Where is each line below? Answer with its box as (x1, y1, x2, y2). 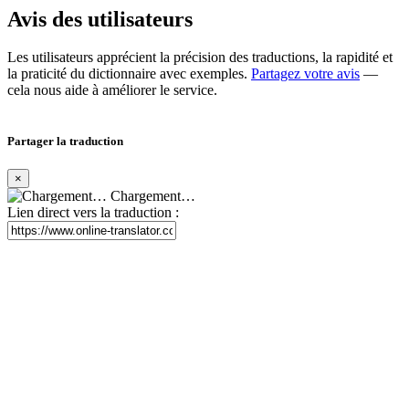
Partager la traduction (7, 133, 123, 148)
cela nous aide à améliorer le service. (7, 82, 217, 99)
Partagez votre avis (251, 66, 360, 82)
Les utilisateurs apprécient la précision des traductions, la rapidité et (7, 49, 393, 66)
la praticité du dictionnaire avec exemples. (7, 66, 251, 82)
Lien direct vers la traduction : (7, 204, 179, 220)
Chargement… (107, 187, 195, 204)
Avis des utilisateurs (7, 6, 193, 31)
